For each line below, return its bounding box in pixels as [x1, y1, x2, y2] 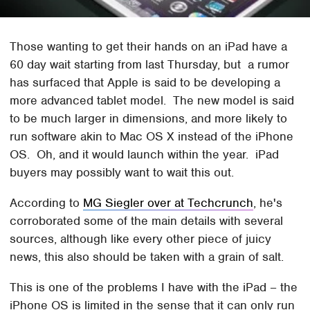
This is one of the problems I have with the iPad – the [10, 280, 298, 295]
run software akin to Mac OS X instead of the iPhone [10, 129, 294, 145]
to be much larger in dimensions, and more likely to [10, 111, 288, 127]
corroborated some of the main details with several [10, 213, 284, 229]
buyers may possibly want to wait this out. [10, 165, 235, 181]
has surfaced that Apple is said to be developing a [10, 75, 281, 91]
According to [10, 195, 84, 211]
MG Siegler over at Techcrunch [83, 195, 254, 211]
